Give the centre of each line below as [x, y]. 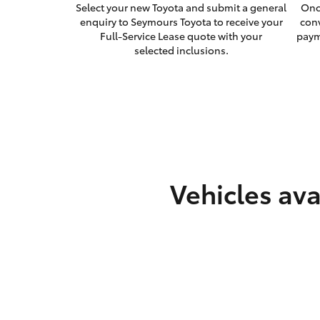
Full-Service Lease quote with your [181, 36]
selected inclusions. [181, 50]
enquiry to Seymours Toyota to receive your [181, 22]
